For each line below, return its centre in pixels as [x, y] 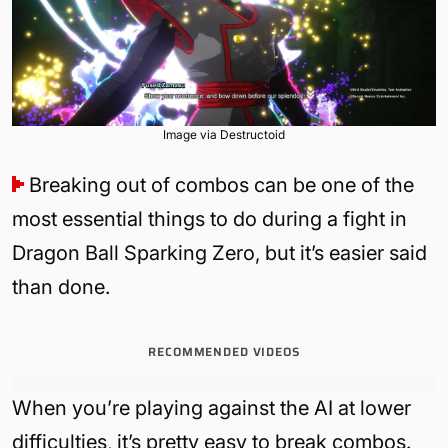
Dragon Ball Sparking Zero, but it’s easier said [219, 252]
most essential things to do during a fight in [209, 218]
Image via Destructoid [224, 134]
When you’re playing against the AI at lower [211, 407]
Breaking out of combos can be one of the [221, 184]
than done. [61, 286]
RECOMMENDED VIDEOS [224, 351]
